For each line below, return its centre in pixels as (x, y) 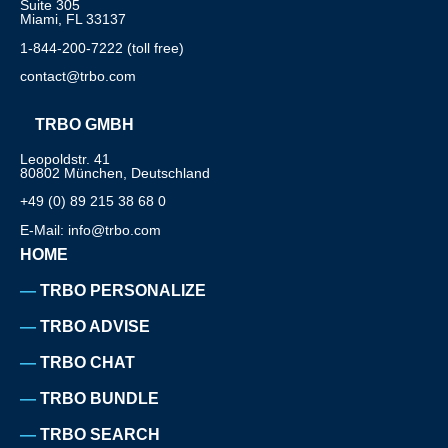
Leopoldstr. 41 (65, 158)
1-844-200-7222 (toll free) (102, 47)
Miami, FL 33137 (73, 19)
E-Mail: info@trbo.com (90, 229)
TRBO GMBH (84, 124)
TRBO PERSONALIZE (123, 290)
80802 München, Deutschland (115, 172)
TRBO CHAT (87, 362)
